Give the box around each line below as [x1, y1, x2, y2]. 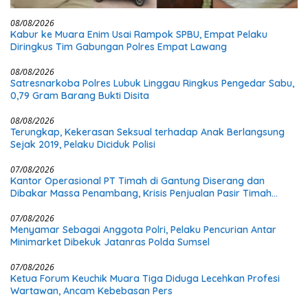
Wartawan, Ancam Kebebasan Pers [10, 285, 173, 298]
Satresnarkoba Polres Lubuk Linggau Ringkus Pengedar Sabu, [10, 77, 294, 90]
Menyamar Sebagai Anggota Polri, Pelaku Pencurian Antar [10, 223, 276, 236]
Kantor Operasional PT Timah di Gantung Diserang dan [10, 175, 265, 188]
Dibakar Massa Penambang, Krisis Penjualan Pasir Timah [10, 187, 272, 200]
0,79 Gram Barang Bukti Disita [10, 89, 149, 102]
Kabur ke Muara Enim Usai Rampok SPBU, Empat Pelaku [10, 28, 267, 41]
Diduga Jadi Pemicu [10, 199, 101, 212]
